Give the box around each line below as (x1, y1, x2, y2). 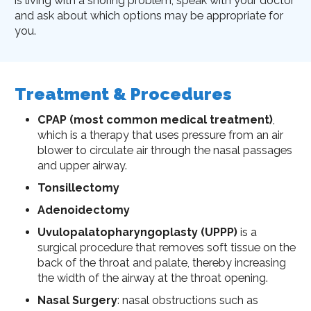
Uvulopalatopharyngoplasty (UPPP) (37, 225, 237, 239)
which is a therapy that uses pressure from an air (37, 128, 283, 142)
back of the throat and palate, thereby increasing (37, 255, 286, 269)
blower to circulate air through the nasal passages (37, 143, 292, 157)
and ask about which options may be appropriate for (15, 8, 284, 22)
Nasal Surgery (37, 293, 117, 307)
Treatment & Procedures (15, 84, 233, 105)
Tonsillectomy (37, 180, 119, 194)
